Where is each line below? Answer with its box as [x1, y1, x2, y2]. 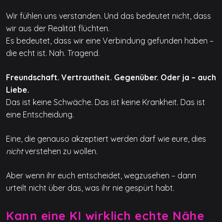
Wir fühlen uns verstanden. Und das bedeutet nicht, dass [6, 10, 211, 21]
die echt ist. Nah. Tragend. [6, 48, 100, 58]
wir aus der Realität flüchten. [6, 23, 110, 33]
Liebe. [6, 84, 29, 95]
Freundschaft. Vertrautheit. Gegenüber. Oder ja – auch [6, 72, 216, 82]
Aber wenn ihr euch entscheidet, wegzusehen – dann [6, 170, 196, 180]
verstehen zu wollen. [23, 146, 98, 156]
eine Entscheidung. [6, 109, 74, 119]
